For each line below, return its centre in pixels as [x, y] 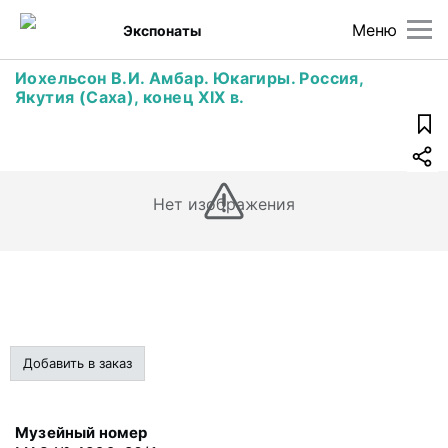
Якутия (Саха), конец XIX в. [130, 97]
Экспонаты [162, 30]
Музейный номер [81, 432]
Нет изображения [224, 204]
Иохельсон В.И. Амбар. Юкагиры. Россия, [189, 78]
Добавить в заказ [77, 363]
